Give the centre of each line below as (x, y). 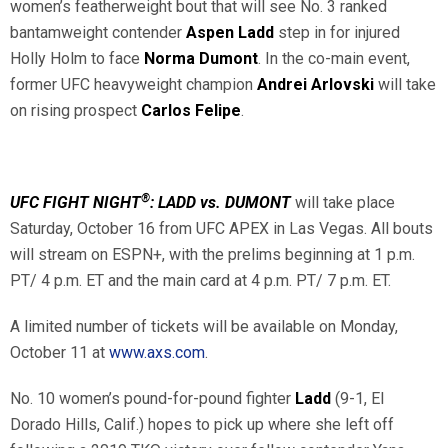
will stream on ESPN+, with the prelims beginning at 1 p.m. (212, 254)
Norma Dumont (201, 58)
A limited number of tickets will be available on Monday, (204, 326)
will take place (345, 202)
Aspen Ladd (230, 32)
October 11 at (59, 352)
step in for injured (337, 32)
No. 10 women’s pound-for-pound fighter (152, 398)
